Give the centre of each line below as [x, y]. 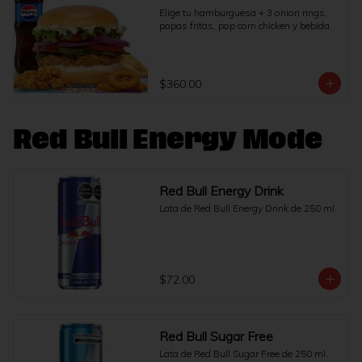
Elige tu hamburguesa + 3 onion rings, [243, 13]
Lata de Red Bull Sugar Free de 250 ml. [243, 354]
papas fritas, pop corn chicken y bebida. [245, 25]
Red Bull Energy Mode [168, 140]
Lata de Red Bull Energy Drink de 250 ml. [248, 208]
